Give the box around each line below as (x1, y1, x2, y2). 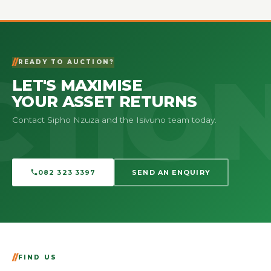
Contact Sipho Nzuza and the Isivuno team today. (12, 114, 217, 125)
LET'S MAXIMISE (12, 75, 142, 95)
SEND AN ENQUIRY (132, 168, 211, 177)
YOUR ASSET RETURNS (12, 91, 197, 111)
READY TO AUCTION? (18, 58, 115, 67)
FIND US (18, 253, 57, 262)
